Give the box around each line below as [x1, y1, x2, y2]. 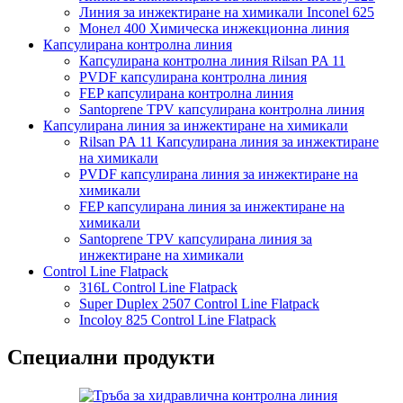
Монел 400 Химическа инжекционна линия [79, 20, 349, 36]
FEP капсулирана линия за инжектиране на [79, 198, 345, 214]
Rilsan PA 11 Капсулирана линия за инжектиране [79, 133, 379, 149]
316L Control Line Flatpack [79, 279, 237, 295]
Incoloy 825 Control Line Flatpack [79, 311, 276, 327]
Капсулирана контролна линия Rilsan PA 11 [79, 52, 345, 68]
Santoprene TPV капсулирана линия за [79, 230, 312, 246]
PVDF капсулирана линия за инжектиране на [79, 166, 358, 182]
